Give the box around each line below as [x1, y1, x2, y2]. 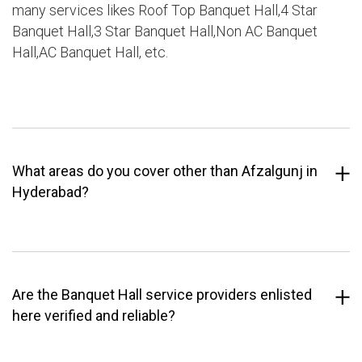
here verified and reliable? [12, 307, 175, 325]
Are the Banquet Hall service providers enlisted [12, 286, 312, 304]
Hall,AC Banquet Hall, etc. [12, 44, 168, 61]
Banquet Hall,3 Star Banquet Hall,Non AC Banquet [12, 23, 318, 40]
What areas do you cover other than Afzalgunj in [12, 162, 318, 180]
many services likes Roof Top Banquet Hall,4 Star [12, 2, 318, 19]
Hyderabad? [12, 183, 89, 201]
